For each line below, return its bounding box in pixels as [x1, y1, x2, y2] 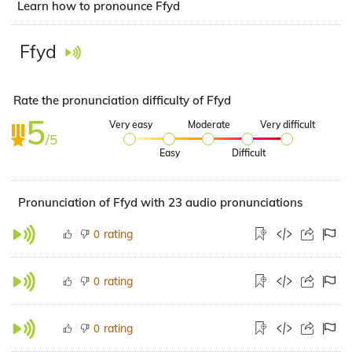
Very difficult [260, 119, 316, 130]
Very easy [108, 119, 152, 130]
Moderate [188, 119, 231, 130]
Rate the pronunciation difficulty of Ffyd [13, 93, 231, 108]
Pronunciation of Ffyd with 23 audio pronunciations [18, 195, 302, 210]
